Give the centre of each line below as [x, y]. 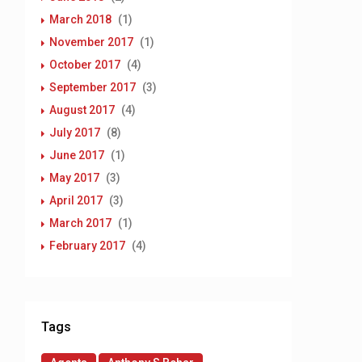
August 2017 [82, 110]
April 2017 [76, 200]
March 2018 [80, 19]
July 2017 [75, 133]
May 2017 [74, 178]
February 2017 [87, 246]
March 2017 [80, 223]
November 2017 [91, 42]
